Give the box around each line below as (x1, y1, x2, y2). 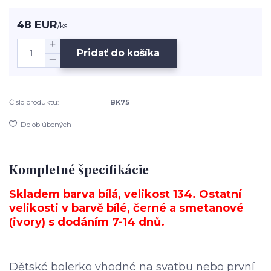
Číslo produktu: (9, 97, 59, 106)
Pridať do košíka (77, 47, 160, 59)
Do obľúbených (21, 120, 72, 129)
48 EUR (17, 18, 58, 31)
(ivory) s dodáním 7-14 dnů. (9, 215, 165, 229)
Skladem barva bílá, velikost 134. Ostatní (9, 187, 241, 201)
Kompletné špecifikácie (9, 160, 149, 178)
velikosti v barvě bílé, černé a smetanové (9, 201, 244, 215)
